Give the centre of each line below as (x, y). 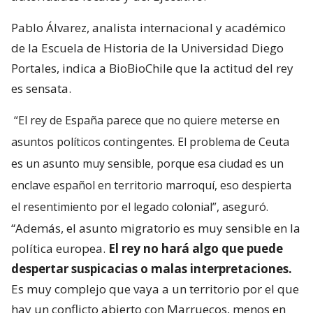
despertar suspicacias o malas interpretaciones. (152, 268)
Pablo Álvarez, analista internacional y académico (148, 27)
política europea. (60, 248)
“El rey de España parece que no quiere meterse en (147, 120)
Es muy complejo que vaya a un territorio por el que (155, 289)
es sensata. (41, 88)
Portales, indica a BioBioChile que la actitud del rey (152, 68)
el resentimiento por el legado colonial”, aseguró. (140, 206)
